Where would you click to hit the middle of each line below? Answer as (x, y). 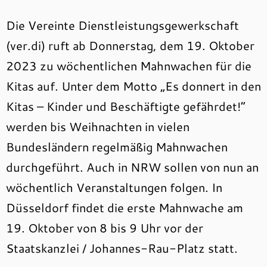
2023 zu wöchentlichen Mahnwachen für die (129, 66)
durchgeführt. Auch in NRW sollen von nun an (132, 167)
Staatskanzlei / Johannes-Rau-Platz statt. (122, 248)
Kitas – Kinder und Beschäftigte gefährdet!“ (126, 106)
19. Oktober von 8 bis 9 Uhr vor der (105, 228)
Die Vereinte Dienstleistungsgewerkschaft (122, 25)
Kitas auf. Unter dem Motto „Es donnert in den (133, 86)
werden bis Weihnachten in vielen (98, 126)
